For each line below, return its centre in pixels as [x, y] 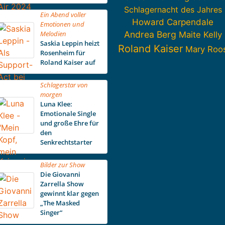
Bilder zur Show [62, 165]
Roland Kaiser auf [68, 63]
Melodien [53, 34]
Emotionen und [62, 24]
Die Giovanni [60, 175]
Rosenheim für [63, 53]
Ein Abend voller [63, 15]
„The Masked [60, 203]
